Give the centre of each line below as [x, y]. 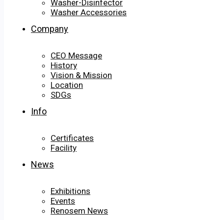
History [64, 66]
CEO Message [76, 56]
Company [50, 29]
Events [63, 201]
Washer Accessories [89, 13]
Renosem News [79, 211]
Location [67, 85]
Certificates [72, 138]
